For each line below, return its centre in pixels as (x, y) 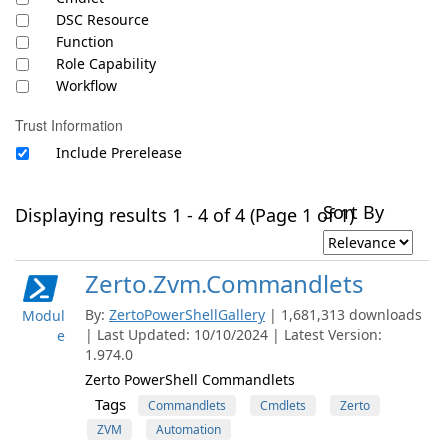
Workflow (86, 85)
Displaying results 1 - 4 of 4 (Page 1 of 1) (184, 215)
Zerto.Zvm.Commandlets (224, 283)
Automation (188, 429)
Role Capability (106, 63)
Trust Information (69, 125)
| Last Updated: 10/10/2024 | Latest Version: (233, 334)
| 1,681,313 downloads (345, 314)
